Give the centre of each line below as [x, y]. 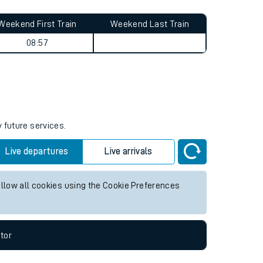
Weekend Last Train [150, 82]
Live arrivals [129, 210]
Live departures [37, 210]
